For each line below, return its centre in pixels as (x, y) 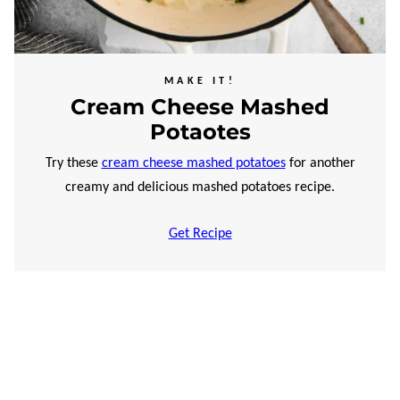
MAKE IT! (200, 82)
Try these (73, 164)
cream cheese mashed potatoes (193, 164)
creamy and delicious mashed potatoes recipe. (200, 188)
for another (320, 164)
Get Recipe (200, 233)
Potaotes (200, 132)
